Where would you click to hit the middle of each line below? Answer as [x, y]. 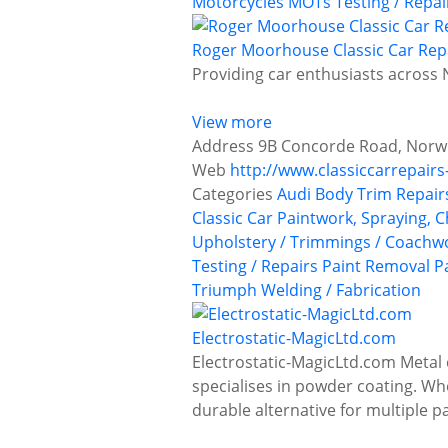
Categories [232, 194]
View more [232, 122]
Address [223, 146]
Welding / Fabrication [341, 290]
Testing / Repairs [255, 266]
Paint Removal [376, 266]
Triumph [224, 290]
